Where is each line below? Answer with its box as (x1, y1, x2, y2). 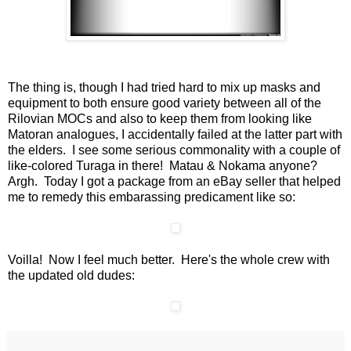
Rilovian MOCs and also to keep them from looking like (8, 111, 312, 125)
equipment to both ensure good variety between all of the (8, 96, 321, 110)
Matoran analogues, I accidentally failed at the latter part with (8, 127, 342, 141)
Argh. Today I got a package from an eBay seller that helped (8, 174, 341, 188)
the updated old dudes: (8, 268, 135, 282)
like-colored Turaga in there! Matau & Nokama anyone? (8, 158, 320, 172)
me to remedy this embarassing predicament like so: (8, 190, 295, 204)
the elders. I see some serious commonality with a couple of (8, 143, 340, 157)
